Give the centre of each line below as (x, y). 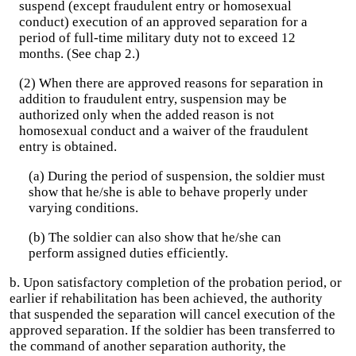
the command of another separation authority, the (148, 346)
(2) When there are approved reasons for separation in (171, 83)
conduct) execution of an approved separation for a (163, 22)
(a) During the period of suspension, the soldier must (177, 176)
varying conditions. (83, 208)
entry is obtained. (68, 147)
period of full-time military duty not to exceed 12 (157, 38)
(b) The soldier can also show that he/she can (155, 237)
